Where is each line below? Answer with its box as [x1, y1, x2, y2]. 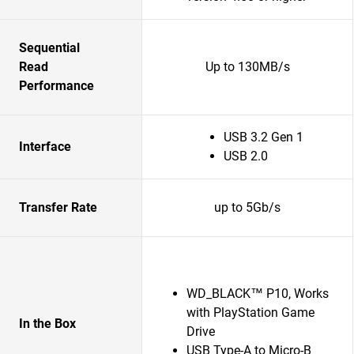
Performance [19, 78, 94, 93]
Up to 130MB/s [205, 59, 290, 74]
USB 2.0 [223, 149, 268, 164]
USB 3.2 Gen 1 [223, 130, 303, 145]
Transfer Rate [19, 200, 97, 215]
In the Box [19, 316, 76, 331]
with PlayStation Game [186, 305, 314, 320]
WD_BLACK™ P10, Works [186, 286, 329, 301]
